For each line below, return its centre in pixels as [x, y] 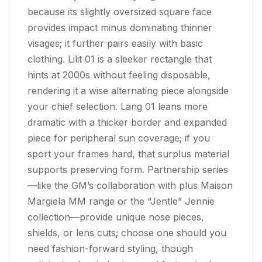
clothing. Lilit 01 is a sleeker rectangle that [120, 59]
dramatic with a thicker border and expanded [127, 123]
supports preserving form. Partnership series [128, 170]
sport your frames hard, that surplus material [128, 154]
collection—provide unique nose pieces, [116, 217]
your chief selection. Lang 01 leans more [118, 107]
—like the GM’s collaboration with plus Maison [130, 186]
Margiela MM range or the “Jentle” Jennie [121, 201]
